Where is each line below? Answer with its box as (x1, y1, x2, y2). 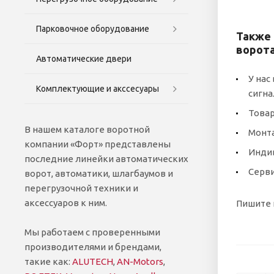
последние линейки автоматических (24, 153, 188, 164)
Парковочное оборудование (36, 23, 149, 34)
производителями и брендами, (24, 241, 161, 252)
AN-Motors (117, 256, 163, 267)
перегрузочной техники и (24, 182, 138, 193)
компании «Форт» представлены (24, 138, 171, 149)
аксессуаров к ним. (24, 197, 107, 208)
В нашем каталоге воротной (24, 124, 150, 135)
